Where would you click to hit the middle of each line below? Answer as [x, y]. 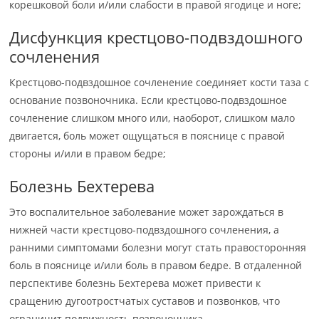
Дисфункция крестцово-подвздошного [156, 37]
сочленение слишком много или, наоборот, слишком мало [152, 118]
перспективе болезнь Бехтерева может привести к [135, 283]
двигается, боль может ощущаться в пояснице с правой [147, 136]
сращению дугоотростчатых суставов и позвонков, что [145, 301]
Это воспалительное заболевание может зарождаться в [147, 212]
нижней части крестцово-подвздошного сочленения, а [145, 230]
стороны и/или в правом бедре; [88, 153]
